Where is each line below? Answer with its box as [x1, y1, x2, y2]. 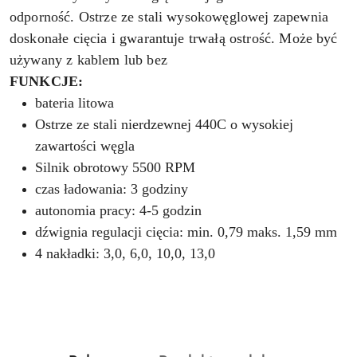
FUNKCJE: [10, 73, 84, 89]
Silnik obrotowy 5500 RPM [35, 159, 195, 175]
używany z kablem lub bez [10, 51, 167, 68]
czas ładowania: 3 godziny [35, 180, 188, 197]
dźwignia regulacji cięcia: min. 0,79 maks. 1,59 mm [35, 223, 337, 240]
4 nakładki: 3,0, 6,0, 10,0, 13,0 [35, 245, 215, 261]
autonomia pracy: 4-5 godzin [35, 202, 202, 218]
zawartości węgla [35, 137, 135, 154]
